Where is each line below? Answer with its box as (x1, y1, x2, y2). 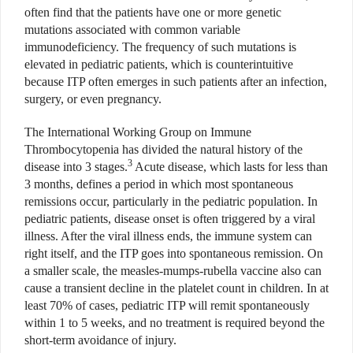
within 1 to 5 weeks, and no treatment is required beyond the (24, 316, 325, 330)
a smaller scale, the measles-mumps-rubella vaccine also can (24, 264, 321, 278)
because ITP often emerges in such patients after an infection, (24, 75, 327, 89)
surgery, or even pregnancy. (24, 92, 162, 106)
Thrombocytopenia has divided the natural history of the (24, 143, 303, 157)
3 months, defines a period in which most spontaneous (24, 177, 293, 191)
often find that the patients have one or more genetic (24, 6, 281, 20)
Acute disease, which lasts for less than (132, 160, 328, 174)
